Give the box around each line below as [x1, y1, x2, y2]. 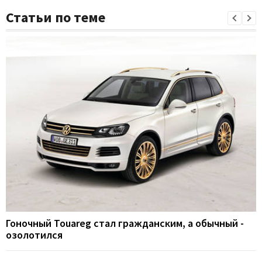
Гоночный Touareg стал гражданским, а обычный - [6, 216, 244, 230]
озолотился [6, 227, 63, 242]
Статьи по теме [6, 8, 105, 27]
